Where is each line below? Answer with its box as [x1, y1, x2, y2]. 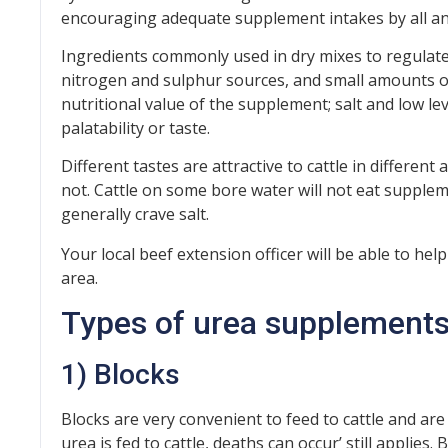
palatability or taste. [61, 116, 210, 139]
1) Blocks [61, 358, 180, 392]
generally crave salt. [61, 203, 209, 226]
